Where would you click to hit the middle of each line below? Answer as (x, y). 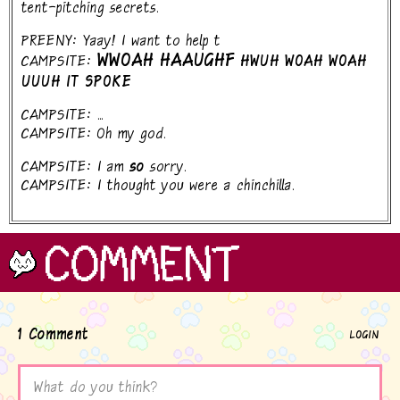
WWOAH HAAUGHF (166, 64)
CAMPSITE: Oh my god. (94, 137)
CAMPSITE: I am (75, 170)
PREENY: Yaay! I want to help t (121, 44)
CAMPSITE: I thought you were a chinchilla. (158, 188)
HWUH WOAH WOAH (301, 64)
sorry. (166, 170)
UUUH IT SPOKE (76, 85)
